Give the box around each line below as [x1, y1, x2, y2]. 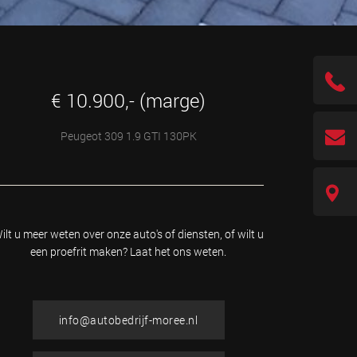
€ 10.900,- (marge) [51, 88, 206, 113]
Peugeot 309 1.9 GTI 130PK [60, 128, 197, 143]
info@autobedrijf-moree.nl [58, 312, 198, 328]
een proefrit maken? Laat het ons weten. [30, 244, 226, 259]
